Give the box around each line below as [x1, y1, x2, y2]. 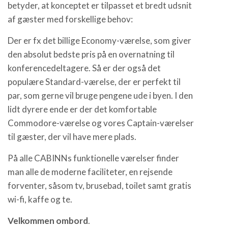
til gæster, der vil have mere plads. [8, 131, 136, 142]
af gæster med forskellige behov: [8, 14, 133, 24]
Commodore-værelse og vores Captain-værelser [8, 118, 194, 128]
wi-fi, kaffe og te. [8, 194, 72, 205]
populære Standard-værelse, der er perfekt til [8, 76, 181, 87]
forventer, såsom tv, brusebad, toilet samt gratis [8, 180, 191, 191]
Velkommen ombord [8, 215, 88, 226]
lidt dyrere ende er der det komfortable [8, 104, 157, 115]
